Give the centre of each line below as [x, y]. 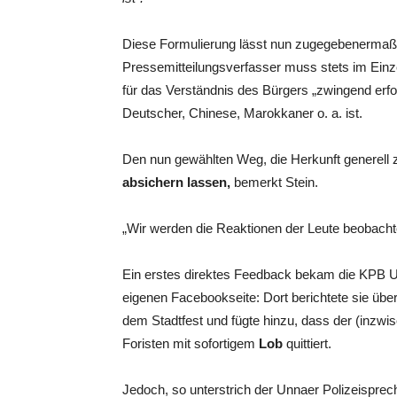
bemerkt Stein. [274, 182]
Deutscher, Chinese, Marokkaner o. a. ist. [242, 113]
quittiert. [307, 343]
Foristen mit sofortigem [191, 343]
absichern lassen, [176, 182]
